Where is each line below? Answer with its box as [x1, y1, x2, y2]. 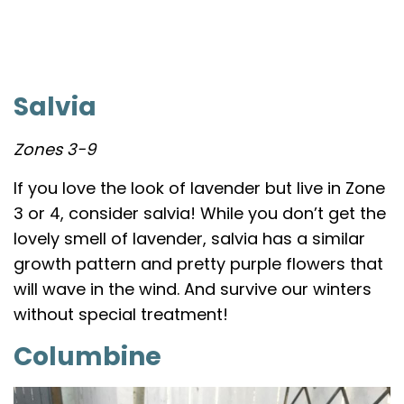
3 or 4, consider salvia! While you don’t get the [14, 201, 386, 225]
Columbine [14, 338, 161, 374]
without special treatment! [14, 302, 228, 326]
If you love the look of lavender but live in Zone [14, 176, 385, 199]
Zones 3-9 [14, 137, 96, 161]
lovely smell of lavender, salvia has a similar [14, 226, 365, 250]
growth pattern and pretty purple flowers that [14, 252, 383, 275]
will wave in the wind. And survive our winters [14, 277, 372, 300]
